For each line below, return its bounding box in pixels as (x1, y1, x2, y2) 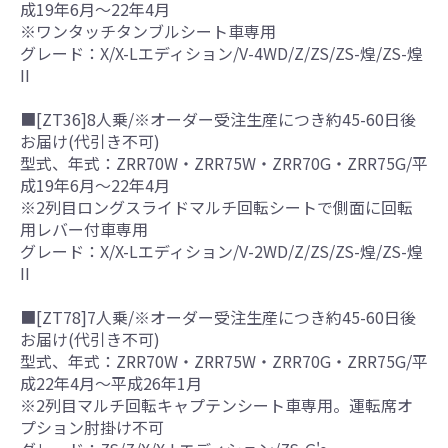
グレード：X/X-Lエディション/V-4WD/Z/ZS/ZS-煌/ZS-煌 (20, 40, 423, 65)
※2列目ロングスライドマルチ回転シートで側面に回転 (20, 194, 413, 219)
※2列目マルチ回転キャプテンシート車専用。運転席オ (20, 392, 413, 417)
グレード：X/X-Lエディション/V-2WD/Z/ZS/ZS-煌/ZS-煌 (20, 238, 423, 263)
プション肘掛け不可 (20, 414, 164, 439)
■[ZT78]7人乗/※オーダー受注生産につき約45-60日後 (20, 304, 416, 329)
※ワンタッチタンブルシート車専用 (20, 18, 276, 43)
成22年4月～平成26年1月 (20, 370, 202, 395)
